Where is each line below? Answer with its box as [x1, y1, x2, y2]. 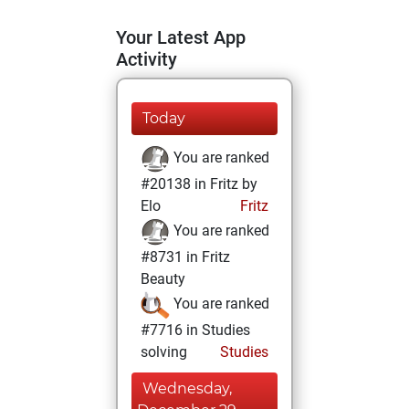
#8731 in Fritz [141, 248, 230, 266]
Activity [116, 48, 177, 70]
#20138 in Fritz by [141, 175, 257, 193]
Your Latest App [116, 26, 246, 48]
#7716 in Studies [141, 321, 250, 339]
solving [141, 343, 187, 361]
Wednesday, [142, 380, 232, 397]
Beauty [141, 270, 185, 288]
